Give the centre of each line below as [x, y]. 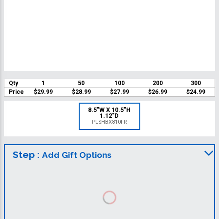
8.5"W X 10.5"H [109, 110]
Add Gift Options [77, 155]
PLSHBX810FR [109, 122]
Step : [27, 155]
